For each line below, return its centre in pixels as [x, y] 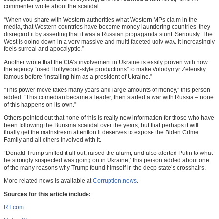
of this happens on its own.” [40, 105]
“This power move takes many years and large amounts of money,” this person [107, 90]
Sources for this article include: [47, 194]
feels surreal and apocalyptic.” [44, 49]
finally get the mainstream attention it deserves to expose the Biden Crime [101, 133]
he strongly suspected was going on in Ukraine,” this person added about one [107, 161]
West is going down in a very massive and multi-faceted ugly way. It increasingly [109, 42]
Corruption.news [115, 181]
